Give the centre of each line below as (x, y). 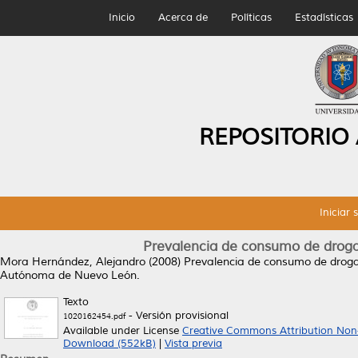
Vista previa (193, 344)
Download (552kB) (109, 344)
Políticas (251, 18)
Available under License (123, 331)
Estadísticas (324, 18)
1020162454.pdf (94, 316)
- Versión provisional (177, 316)
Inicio (121, 18)
